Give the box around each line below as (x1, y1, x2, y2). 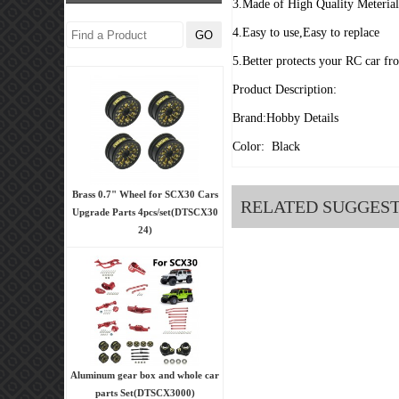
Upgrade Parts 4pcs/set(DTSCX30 (71, 206, 218, 217)
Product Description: (232, 82, 337, 96)
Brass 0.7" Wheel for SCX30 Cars (71, 188, 218, 199)
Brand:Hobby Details (232, 110, 338, 125)
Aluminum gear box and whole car (70, 369, 219, 380)
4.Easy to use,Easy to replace (232, 25, 379, 39)
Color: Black (232, 139, 304, 153)
